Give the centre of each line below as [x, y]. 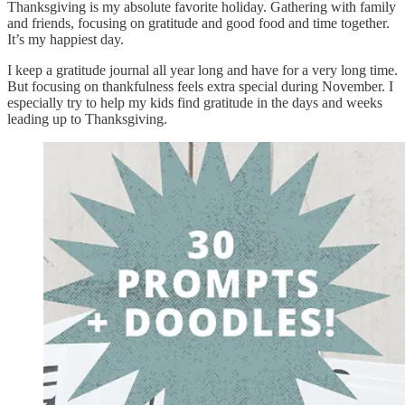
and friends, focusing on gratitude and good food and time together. [198, 23]
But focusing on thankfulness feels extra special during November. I [200, 86]
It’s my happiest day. [66, 39]
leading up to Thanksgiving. [87, 118]
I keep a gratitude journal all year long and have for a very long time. [202, 70]
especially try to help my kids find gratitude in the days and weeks [195, 102]
